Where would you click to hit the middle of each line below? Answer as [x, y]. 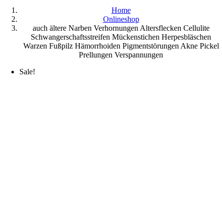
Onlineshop [121, 19]
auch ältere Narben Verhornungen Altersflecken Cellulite [121, 28]
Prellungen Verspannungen [121, 55]
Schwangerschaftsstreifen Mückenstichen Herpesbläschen [121, 37]
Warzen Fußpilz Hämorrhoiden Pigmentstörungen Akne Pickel [121, 46]
